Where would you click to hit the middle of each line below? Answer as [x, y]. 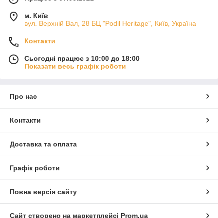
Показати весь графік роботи [75, 66]
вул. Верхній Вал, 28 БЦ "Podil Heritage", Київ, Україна [110, 24]
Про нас [23, 97]
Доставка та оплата [43, 144]
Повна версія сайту [43, 192]
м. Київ [36, 16]
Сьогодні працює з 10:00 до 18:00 [82, 59]
